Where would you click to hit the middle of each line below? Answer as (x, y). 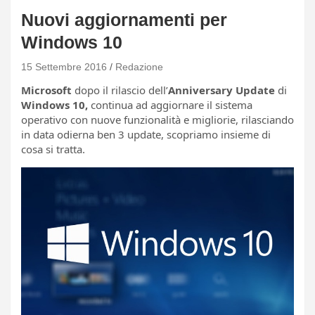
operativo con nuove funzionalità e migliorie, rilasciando (157, 119)
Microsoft (46, 90)
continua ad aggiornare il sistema (170, 104)
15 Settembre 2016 (64, 66)
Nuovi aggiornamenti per (124, 19)
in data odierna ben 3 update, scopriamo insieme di (146, 134)
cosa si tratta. (53, 149)
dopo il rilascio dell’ (120, 90)
